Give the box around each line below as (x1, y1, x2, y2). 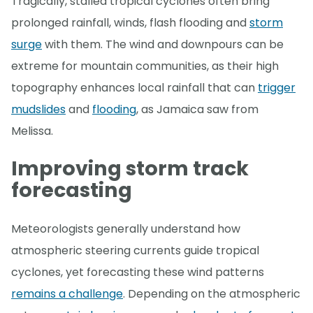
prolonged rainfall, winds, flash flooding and (11, 14, 249, 31)
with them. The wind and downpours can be (42, 36, 284, 52)
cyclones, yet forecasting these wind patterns (11, 264, 264, 281)
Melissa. (11, 122, 53, 139)
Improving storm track (11, 154, 249, 183)
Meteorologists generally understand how (11, 221, 240, 238)
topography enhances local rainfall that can (11, 79, 258, 96)
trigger (258, 79, 296, 96)
